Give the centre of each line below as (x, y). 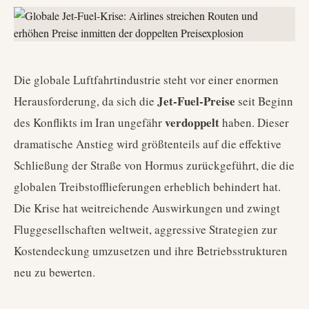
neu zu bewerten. (54, 272)
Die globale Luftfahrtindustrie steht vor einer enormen (146, 80)
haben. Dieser (254, 122)
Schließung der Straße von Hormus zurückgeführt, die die (154, 165)
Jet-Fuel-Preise (196, 101)
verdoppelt (192, 122)
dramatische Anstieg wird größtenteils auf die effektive (148, 144)
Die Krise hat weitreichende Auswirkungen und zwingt (147, 208)
